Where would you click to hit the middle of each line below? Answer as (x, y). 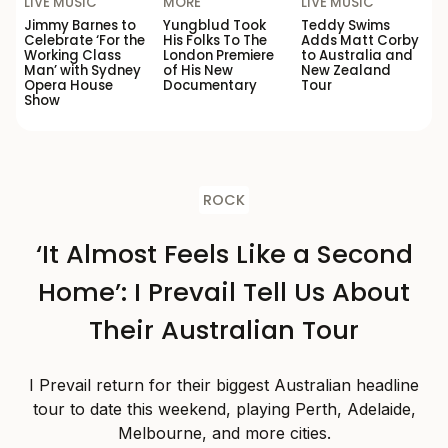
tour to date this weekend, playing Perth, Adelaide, (224, 409)
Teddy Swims (346, 26)
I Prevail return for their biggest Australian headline (224, 385)
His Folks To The (214, 41)
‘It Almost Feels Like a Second (224, 254)
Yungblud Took (214, 26)
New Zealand (346, 71)
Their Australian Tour (224, 330)
